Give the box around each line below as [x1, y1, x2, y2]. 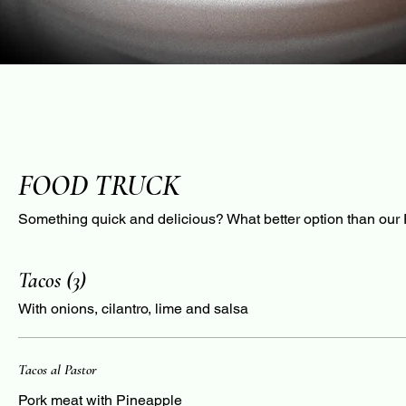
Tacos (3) [18, 267, 86, 294]
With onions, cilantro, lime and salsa [18, 300, 248, 317]
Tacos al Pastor [18, 361, 97, 379]
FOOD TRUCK [18, 168, 180, 203]
